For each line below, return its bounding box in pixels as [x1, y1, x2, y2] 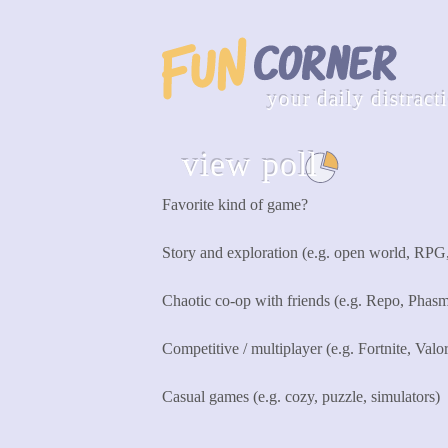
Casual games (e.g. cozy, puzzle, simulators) [162, 388, 440, 405]
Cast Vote [181, 418, 243, 435]
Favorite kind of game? [162, 196, 308, 213]
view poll [182, 146, 318, 183]
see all [375, 157, 414, 175]
